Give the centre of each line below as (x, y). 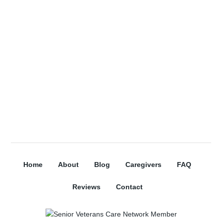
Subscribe (111, 117)
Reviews (86, 187)
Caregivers (143, 164)
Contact (129, 187)
